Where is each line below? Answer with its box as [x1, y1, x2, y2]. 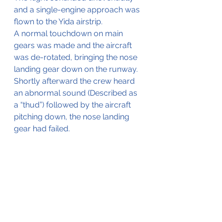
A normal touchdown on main [14, 29, 125, 39]
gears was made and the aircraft [14, 41, 134, 51]
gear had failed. [14, 124, 70, 134]
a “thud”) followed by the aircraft [14, 100, 133, 110]
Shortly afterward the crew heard [14, 76, 137, 86]
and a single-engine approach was [14, 5, 142, 15]
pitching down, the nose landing [14, 112, 131, 122]
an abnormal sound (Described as [14, 88, 139, 98]
